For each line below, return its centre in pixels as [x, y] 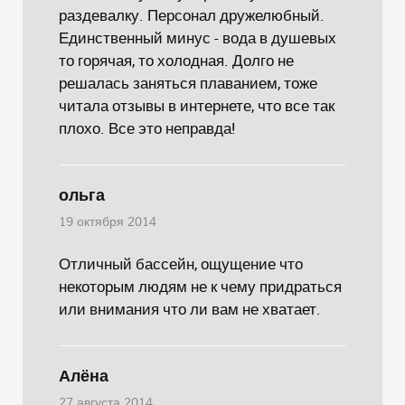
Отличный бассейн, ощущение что [181, 264]
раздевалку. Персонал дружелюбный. [192, 15]
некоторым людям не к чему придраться [200, 286]
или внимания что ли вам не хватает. [190, 309]
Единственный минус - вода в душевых [198, 38]
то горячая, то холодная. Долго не [176, 60]
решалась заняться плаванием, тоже [188, 83]
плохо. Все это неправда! [147, 128]
